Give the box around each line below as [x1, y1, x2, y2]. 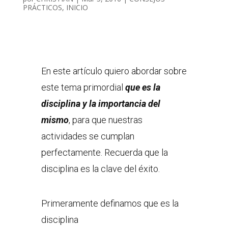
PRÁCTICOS [22, 2, 62, 12]
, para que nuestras [68, 114, 142, 125]
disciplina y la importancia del [41, 98, 160, 109]
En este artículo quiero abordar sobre [41, 65, 187, 76]
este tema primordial [41, 81, 125, 93]
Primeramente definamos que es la [41, 197, 179, 209]
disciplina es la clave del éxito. [41, 163, 160, 174]
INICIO [66, 2, 88, 12]
